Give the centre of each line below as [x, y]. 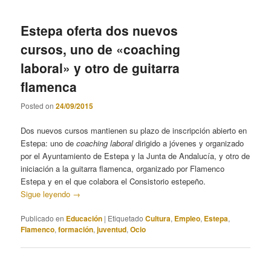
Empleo [188, 218]
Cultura [158, 218]
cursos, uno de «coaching [101, 49]
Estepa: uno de [49, 143]
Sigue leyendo [47, 194]
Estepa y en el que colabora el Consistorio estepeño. [113, 181]
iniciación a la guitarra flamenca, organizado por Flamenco [123, 168]
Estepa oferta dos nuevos [100, 31]
